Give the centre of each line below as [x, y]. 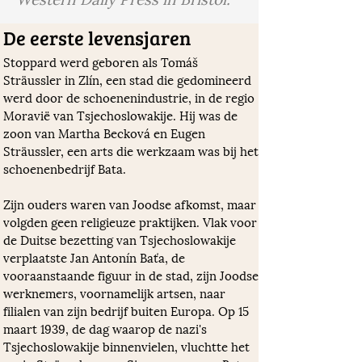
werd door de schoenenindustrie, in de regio [130, 97]
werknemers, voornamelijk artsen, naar [116, 293]
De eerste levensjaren [97, 38]
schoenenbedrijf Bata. [66, 168]
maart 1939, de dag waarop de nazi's [107, 328]
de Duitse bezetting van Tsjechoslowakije [121, 239]
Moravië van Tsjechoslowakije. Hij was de [122, 115]
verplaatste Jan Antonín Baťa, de [96, 257]
